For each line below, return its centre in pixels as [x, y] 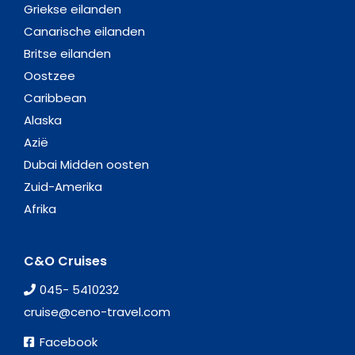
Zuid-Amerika [63, 186]
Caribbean [55, 97]
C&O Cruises [65, 261]
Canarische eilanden [84, 31]
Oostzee [50, 75]
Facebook [69, 342]
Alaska [43, 120]
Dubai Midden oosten [86, 164]
